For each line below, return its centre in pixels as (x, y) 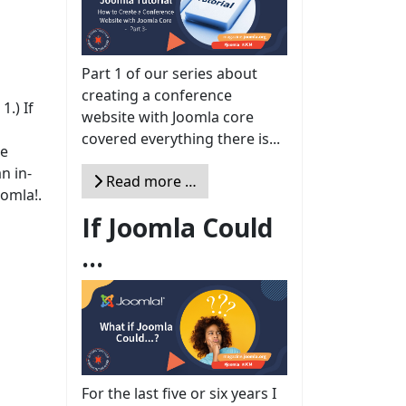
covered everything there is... (181, 139)
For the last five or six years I (179, 393)
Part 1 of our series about (169, 74)
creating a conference (157, 96)
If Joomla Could (177, 228)
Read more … (150, 182)
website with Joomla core (168, 117)
